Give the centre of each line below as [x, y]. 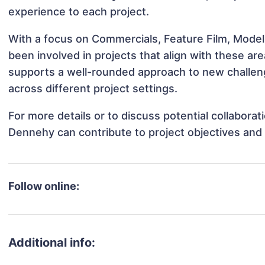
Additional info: [52, 243]
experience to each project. [79, 12]
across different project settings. [93, 89]
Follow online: [44, 186]
